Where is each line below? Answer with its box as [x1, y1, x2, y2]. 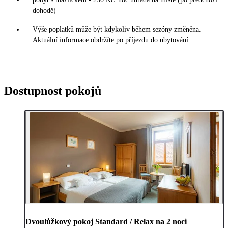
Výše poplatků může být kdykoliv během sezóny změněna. [33, 25, 201, 33]
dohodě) [33, 6, 56, 14]
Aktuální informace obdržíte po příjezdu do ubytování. [33, 36, 190, 44]
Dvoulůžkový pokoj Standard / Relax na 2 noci [25, 217, 187, 226]
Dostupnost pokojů [4, 83, 101, 97]
